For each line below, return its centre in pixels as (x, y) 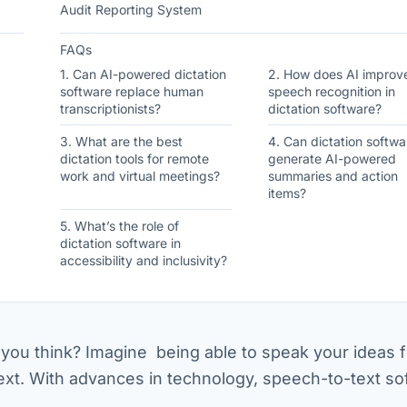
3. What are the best (121, 141)
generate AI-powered (332, 159)
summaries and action (333, 176)
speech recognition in (331, 91)
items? (287, 193)
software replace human (132, 91)
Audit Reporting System (131, 10)
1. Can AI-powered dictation (143, 74)
